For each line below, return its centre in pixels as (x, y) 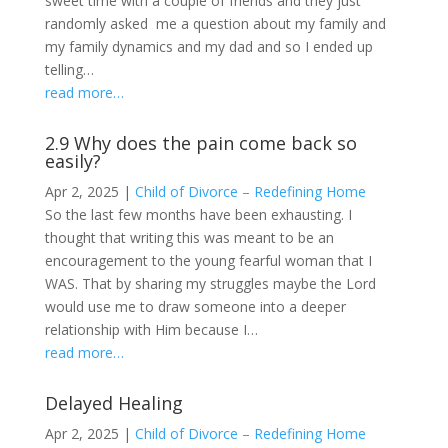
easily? (72, 161)
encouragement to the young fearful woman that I (208, 260)
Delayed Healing (113, 403)
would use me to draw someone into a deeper (195, 306)
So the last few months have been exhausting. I (198, 214)
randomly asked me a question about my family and (215, 23)
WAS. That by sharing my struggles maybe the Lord (210, 283)
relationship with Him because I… (151, 329)
